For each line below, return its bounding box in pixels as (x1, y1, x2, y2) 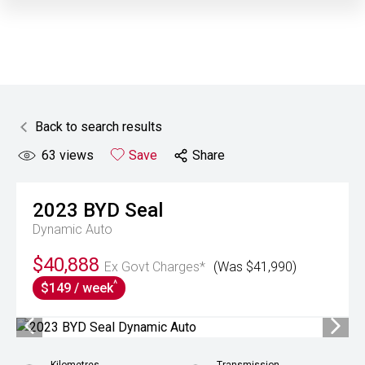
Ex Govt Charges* (104, 259, 205, 275)
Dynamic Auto (33, 222, 112, 237)
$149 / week (41, 280, 113, 296)
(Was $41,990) (213, 259, 297, 275)
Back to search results (35, 119, 162, 134)
